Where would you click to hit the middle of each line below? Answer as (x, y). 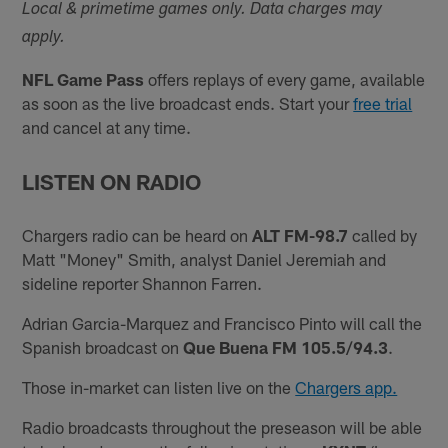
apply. (44, 39)
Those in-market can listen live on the (159, 386)
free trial (383, 103)
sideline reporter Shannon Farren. (142, 282)
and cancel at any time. (107, 127)
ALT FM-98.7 (300, 234)
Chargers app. (346, 386)
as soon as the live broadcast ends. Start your (188, 103)
